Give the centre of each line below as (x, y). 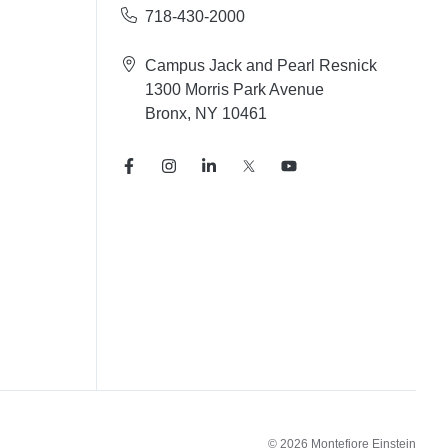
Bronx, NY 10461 (205, 113)
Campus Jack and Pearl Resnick (260, 65)
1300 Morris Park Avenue (234, 89)
